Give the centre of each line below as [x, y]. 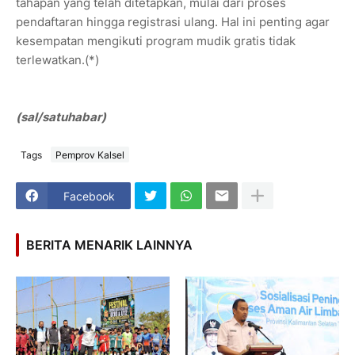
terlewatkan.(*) [57, 60]
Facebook [89, 196]
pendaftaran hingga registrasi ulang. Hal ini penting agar [173, 22]
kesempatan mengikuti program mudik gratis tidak [156, 41]
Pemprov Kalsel [90, 155]
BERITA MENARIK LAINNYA [109, 244]
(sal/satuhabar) [61, 117]
